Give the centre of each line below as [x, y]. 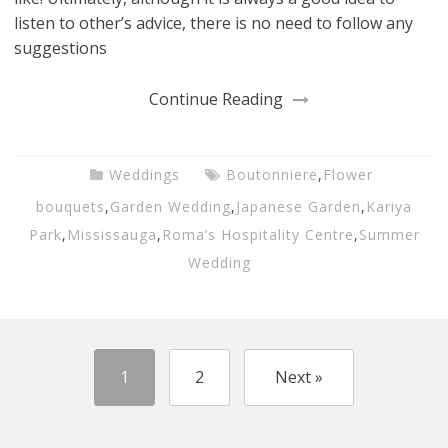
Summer [389, 234]
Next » [299, 377]
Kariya [389, 206]
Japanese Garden [298, 206]
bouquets [70, 206]
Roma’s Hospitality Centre [257, 234]
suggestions [61, 47]
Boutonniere [272, 174]
